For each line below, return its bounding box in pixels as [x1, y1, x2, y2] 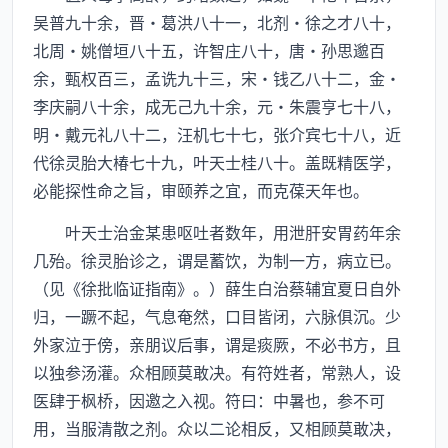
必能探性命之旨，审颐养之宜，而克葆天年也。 [33, 178, 369, 202]
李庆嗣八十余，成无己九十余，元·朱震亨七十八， [33, 94, 401, 118]
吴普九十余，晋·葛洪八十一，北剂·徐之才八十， [33, 10, 401, 34]
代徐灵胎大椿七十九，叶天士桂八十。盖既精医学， [33, 150, 401, 174]
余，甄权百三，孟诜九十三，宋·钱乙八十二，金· [33, 66, 401, 90]
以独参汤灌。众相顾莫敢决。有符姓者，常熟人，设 [33, 360, 401, 384]
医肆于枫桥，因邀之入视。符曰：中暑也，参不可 [33, 388, 385, 412]
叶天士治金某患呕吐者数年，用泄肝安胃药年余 [33, 220, 401, 244]
